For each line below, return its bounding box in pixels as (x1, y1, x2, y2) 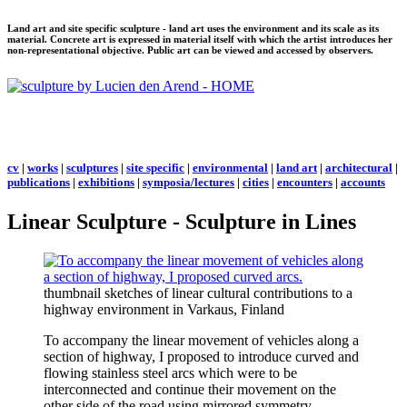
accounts (341, 175, 385, 190)
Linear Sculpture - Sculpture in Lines (7, 210, 356, 234)
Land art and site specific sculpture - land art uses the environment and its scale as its (7, 22, 379, 34)
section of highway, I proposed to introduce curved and (44, 349, 359, 365)
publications (7, 175, 70, 190)
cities (243, 175, 269, 190)
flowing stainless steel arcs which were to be (44, 365, 297, 382)
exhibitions (78, 175, 134, 190)
